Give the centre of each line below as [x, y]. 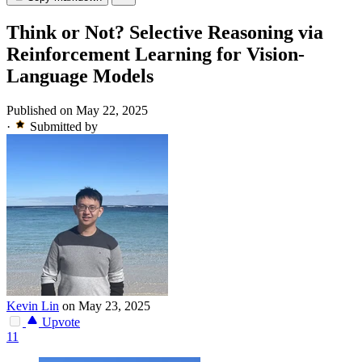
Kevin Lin [33, 306]
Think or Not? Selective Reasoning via [165, 33]
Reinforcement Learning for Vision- [156, 55]
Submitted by [64, 127]
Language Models [80, 76]
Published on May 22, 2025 [77, 111]
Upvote [59, 322]
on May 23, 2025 [106, 306]
